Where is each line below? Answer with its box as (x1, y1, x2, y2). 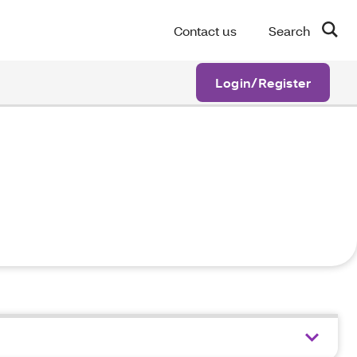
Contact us (174, 22, 237, 39)
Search (269, 22, 310, 39)
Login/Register (215, 74, 311, 91)
